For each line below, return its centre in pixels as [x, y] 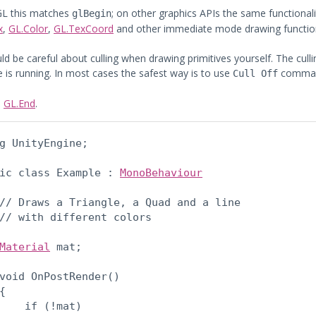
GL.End [19, 103]
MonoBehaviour [161, 173]
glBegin [92, 13]
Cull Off [255, 73]
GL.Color [28, 29]
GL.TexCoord [84, 29]
